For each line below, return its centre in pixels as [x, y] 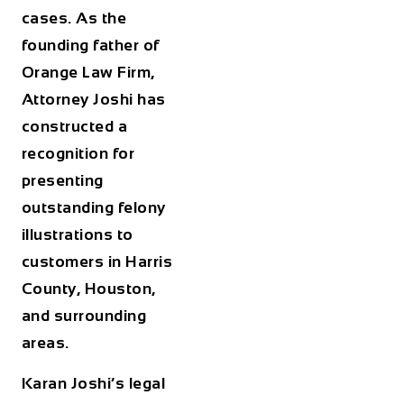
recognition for [78, 154]
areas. [47, 343]
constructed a [74, 127]
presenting [62, 181]
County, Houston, [88, 289]
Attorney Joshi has [93, 100]
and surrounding [84, 316]
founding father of [90, 46]
